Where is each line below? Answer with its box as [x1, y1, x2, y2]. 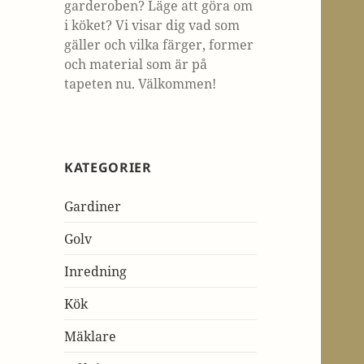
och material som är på [64, 54, 208, 73]
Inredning [64, 262, 128, 280]
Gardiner [64, 197, 122, 215]
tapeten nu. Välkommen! [64, 74, 217, 93]
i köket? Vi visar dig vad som [64, 15, 240, 34]
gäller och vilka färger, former [64, 35, 254, 54]
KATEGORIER [64, 158, 152, 176]
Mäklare [64, 327, 117, 345]
